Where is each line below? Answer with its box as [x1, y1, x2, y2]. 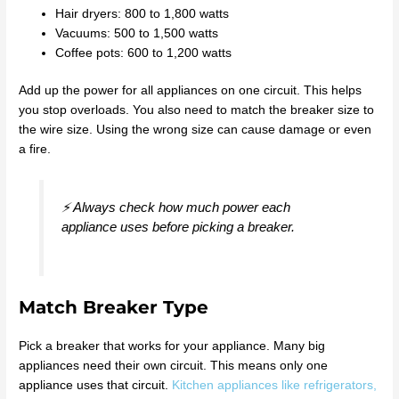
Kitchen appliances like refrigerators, [172, 379, 378, 393]
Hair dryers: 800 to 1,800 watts [55, 6, 230, 20]
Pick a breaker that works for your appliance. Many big [19, 339, 326, 354]
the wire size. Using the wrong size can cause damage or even [19, 123, 372, 137]
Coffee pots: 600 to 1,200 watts [55, 45, 232, 60]
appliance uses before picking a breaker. [61, 218, 295, 234]
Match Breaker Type [19, 297, 209, 319]
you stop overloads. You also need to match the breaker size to [19, 103, 375, 118]
